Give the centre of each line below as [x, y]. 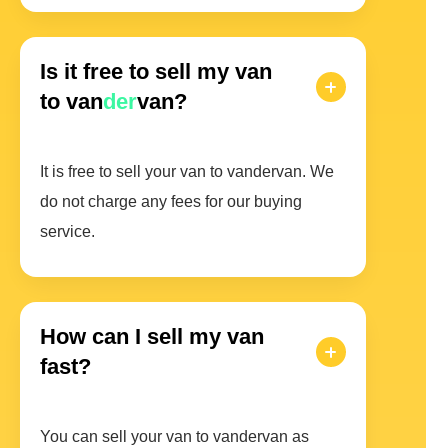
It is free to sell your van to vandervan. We [187, 172]
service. [67, 232]
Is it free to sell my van [156, 72]
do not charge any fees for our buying [171, 202]
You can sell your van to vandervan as [174, 437]
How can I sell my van [152, 337]
